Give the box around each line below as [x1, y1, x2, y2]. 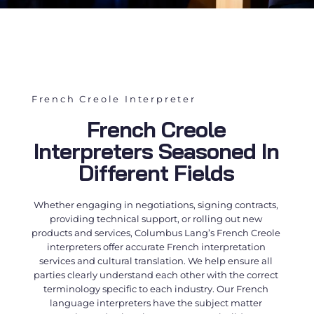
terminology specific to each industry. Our [43, 283, 237, 295]
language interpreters [50, 297, 151, 309]
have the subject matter [151, 297, 263, 309]
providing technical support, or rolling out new [50, 213, 263, 225]
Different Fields [78, 159, 234, 187]
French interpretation [166, 241, 266, 253]
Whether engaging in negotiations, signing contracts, [34, 199, 279, 211]
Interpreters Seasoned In [33, 137, 279, 165]
